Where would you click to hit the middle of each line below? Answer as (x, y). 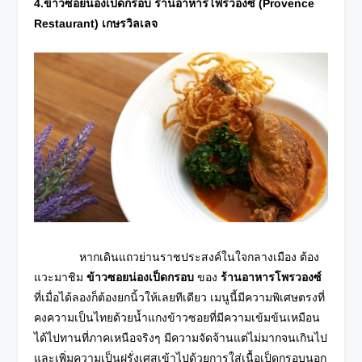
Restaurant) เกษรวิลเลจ (96, 24)
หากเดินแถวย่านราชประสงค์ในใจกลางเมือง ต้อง (177, 257)
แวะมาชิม (61, 277)
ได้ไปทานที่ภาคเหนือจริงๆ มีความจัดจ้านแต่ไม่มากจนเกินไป (181, 337)
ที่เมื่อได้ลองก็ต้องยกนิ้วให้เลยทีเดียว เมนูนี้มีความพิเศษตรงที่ (180, 297)
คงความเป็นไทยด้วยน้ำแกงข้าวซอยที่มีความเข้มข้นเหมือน (177, 317)
